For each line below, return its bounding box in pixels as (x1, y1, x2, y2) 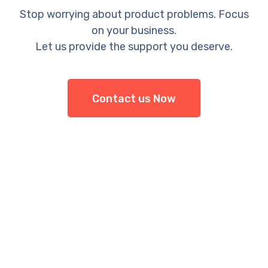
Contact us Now (92, 92, 176, 106)
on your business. (92, 24, 176, 38)
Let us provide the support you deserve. (35, 40, 233, 54)
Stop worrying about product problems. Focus (19, 8, 249, 22)
